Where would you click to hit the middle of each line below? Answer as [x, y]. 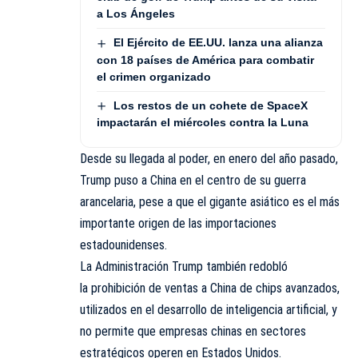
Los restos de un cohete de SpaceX [210, 105]
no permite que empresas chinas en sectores [193, 332]
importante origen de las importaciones [178, 224]
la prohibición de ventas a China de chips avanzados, [210, 288]
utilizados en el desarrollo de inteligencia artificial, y [209, 310]
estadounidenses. [123, 245]
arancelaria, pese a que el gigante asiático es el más [210, 202]
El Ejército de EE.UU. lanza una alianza [218, 43]
